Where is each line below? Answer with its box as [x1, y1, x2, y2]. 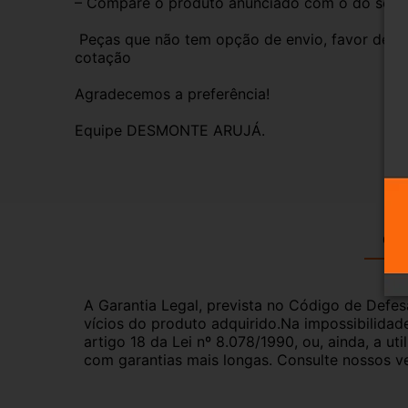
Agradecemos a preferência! [75, 84, 270, 103]
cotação [75, 47, 136, 66]
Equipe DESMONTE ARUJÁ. [75, 120, 265, 139]
